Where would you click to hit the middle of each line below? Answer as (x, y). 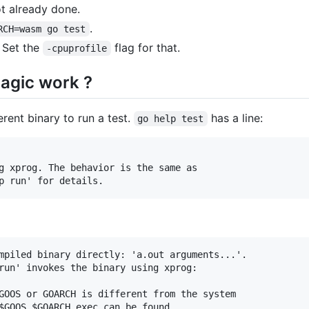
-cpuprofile (77, 48)
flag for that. (145, 47)
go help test (171, 118)
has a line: (235, 118)
